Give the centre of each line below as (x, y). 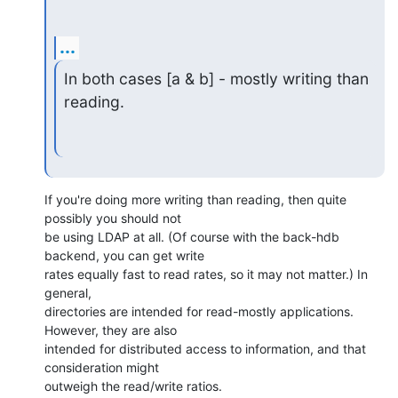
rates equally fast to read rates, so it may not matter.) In (206, 274)
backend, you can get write (126, 255)
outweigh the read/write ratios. (133, 386)
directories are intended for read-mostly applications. (199, 311)
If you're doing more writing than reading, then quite (195, 199)
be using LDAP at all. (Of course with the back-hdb (192, 236)
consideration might (103, 367)
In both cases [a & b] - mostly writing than (216, 79)
